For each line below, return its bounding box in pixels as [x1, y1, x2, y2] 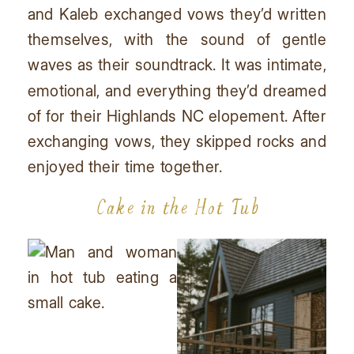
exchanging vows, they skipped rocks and [28, 130, 326, 150]
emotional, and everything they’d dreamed [28, 80, 326, 100]
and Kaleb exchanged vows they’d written [28, 3, 326, 23]
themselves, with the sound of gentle [28, 29, 326, 48]
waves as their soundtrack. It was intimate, [28, 55, 326, 74]
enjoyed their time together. [28, 156, 223, 175]
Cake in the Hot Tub [95, 194, 259, 220]
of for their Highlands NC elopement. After [28, 105, 326, 125]
